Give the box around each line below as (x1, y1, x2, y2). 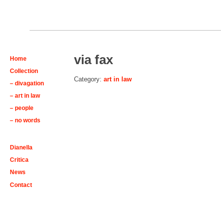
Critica (10, 156, 29, 163)
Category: (74, 75, 104, 83)
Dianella (10, 144, 33, 151)
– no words (10, 117, 40, 124)
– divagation (10, 79, 44, 86)
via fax (74, 52, 113, 67)
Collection (10, 67, 38, 74)
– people (10, 105, 34, 111)
